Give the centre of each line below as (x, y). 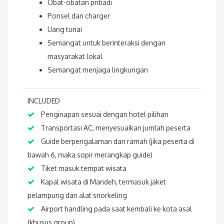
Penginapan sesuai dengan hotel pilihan (104, 114)
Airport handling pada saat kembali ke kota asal (116, 209)
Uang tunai (65, 29)
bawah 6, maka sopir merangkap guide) (90, 155)
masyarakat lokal (75, 56)
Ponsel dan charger (79, 16)
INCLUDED (44, 101)
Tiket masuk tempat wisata (83, 168)
